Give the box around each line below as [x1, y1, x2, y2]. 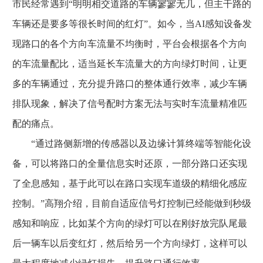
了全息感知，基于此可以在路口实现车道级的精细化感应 [12, 178, 247, 188]
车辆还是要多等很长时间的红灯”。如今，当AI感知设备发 [12, 19, 252, 29]
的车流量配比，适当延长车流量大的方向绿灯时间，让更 [12, 59, 247, 69]
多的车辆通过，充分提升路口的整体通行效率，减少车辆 [12, 79, 247, 89]
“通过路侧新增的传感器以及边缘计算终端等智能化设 [12, 139, 251, 149]
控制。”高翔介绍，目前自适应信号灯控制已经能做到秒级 [12, 198, 251, 208]
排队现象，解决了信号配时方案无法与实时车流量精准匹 [12, 99, 247, 109]
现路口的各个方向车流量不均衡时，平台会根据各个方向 [12, 39, 247, 49]
